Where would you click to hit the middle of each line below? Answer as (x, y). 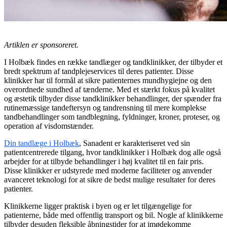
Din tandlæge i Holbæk (42, 143)
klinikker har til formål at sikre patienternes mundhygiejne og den (108, 81)
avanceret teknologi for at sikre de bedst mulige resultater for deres (110, 180)
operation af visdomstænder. (49, 126)
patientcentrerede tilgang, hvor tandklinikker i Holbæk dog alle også (112, 153)
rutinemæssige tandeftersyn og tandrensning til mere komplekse (105, 108)
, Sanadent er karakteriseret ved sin (135, 143)
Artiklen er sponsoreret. (41, 45)
